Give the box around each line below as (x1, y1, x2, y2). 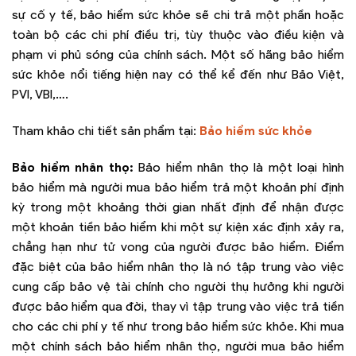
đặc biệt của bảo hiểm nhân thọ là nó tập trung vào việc (12, 258, 344, 274)
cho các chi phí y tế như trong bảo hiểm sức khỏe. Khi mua (12, 318, 344, 334)
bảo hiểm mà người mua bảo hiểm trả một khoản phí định (12, 179, 344, 195)
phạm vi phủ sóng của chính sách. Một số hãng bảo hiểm (12, 47, 344, 63)
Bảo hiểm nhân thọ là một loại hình (138, 159, 345, 175)
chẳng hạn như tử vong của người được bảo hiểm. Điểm (12, 238, 344, 254)
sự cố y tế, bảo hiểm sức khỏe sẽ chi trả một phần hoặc (12, 7, 344, 23)
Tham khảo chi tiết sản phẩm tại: (12, 122, 199, 138)
